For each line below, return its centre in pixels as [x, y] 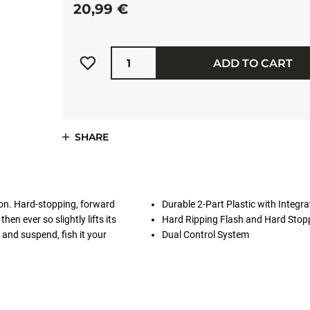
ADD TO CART [253, 63]
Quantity [122, 49]
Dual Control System [205, 235]
